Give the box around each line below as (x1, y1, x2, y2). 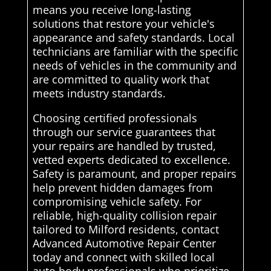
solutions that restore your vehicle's (32, 16, 215, 31)
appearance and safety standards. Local (32, 30, 235, 45)
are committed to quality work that (32, 71, 209, 87)
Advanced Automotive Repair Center (32, 235, 216, 250)
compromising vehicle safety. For (32, 194, 201, 209)
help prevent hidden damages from (32, 180, 213, 195)
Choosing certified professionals (32, 110, 197, 125)
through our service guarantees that (32, 124, 215, 139)
